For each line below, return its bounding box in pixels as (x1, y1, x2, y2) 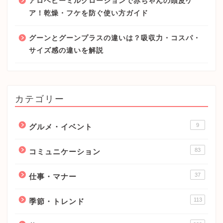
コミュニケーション (29, 147, 101, 156)
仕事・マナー (29, 172, 77, 181)
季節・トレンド (29, 197, 85, 206)
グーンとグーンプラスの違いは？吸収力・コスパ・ (29, 34, 201, 42)
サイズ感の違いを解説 (29, 47, 104, 55)
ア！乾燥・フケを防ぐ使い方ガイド (29, 9, 148, 17)
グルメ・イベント (29, 122, 93, 131)
